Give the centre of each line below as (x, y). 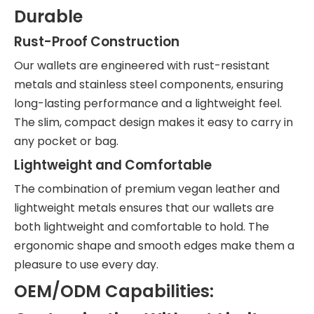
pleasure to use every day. (86, 265)
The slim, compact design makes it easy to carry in (153, 122)
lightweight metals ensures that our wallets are (144, 208)
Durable (48, 16)
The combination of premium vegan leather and (147, 189)
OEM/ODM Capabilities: (114, 291)
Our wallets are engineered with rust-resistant (142, 66)
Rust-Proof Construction (97, 42)
